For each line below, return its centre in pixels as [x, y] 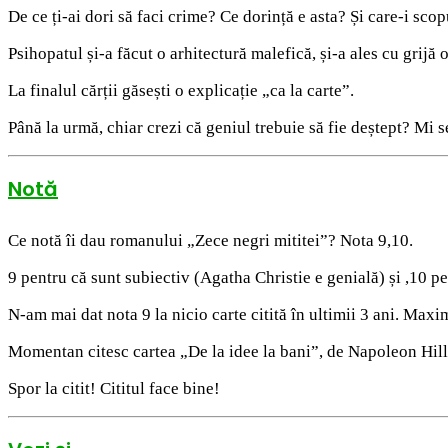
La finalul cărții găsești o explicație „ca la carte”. [181, 90]
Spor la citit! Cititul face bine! [114, 388]
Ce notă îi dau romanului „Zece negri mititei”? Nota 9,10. [210, 240]
